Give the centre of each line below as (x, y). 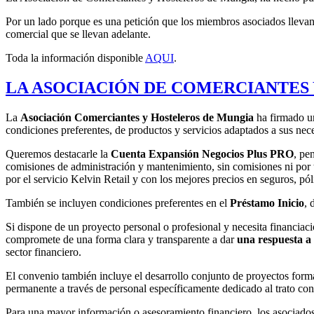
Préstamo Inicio (267, 203)
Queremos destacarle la (58, 153)
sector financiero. (43, 252)
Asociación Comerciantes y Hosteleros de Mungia (137, 117)
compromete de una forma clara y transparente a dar (121, 239)
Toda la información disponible (75, 58)
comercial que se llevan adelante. (80, 34)
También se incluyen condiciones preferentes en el (118, 203)
